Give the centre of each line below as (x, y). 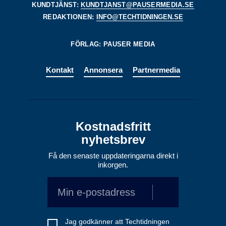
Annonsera (103, 70)
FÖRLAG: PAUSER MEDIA (113, 44)
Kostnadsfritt (113, 126)
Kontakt (60, 70)
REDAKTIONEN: (70, 17)
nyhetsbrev (113, 139)
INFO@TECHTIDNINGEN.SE (140, 17)
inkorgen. (113, 164)
